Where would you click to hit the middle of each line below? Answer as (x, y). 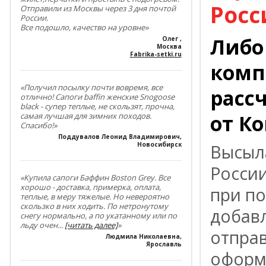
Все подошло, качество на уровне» (84, 27)
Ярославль (164, 244)
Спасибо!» (38, 125)
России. (34, 18)
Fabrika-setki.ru (156, 54)
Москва (169, 46)
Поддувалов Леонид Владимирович (119, 136)
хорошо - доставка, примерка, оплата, (90, 187)
